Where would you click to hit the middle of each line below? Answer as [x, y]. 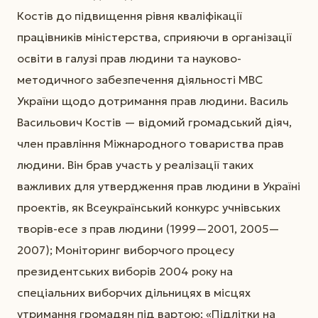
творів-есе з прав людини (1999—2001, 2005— [148, 229]
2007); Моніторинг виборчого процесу [126, 250]
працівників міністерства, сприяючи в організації [154, 37]
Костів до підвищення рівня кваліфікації [130, 16]
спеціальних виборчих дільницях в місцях [134, 293]
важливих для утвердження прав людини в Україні [159, 186]
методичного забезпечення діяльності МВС [140, 80]
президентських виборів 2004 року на [125, 272]
